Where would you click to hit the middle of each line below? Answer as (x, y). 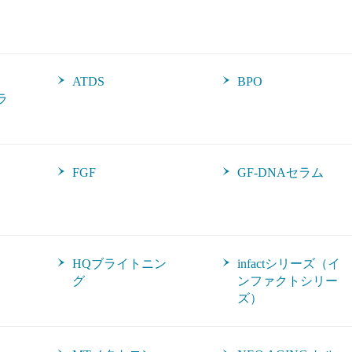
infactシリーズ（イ (289, 264)
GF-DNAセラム (280, 172)
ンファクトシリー (288, 281)
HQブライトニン (119, 264)
